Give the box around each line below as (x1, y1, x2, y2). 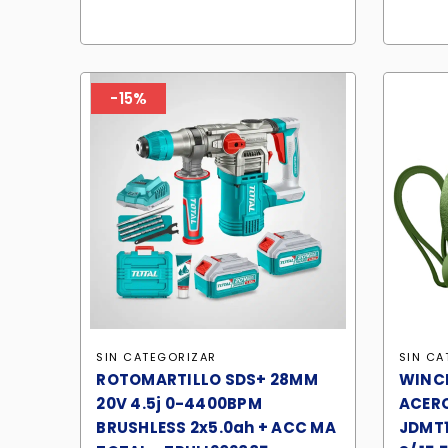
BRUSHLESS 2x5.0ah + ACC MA (96, 417, 336, 438)
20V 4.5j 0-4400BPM (96, 393, 262, 414)
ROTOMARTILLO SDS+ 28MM (96, 369, 318, 390)
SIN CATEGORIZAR (96, 349, 217, 365)
